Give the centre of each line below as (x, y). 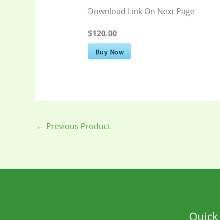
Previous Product (77, 126)
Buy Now (110, 52)
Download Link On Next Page (141, 12)
